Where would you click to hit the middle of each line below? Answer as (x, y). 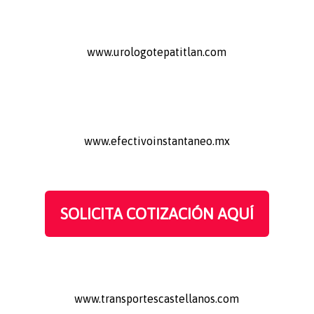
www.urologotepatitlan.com (157, 52)
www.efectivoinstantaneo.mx (157, 141)
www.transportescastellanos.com (157, 298)
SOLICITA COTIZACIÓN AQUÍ (157, 213)
